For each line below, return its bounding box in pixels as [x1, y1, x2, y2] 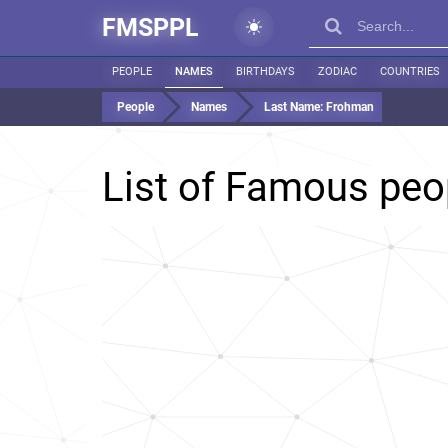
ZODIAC [318, 65, 357, 78]
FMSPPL [102, 13, 199, 42]
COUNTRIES [380, 65, 440, 78]
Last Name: [264, 100, 326, 114]
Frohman [326, 100, 374, 114]
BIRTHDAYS [236, 65, 295, 78]
